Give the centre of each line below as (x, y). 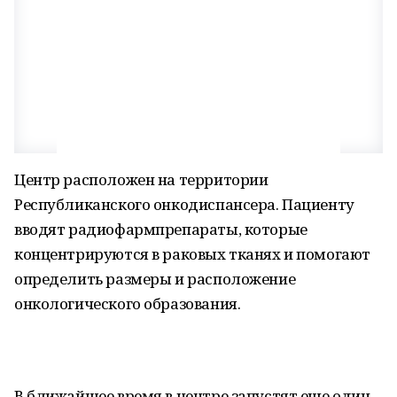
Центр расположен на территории (141, 179)
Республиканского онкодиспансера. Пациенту (184, 204)
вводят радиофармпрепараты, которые (161, 229)
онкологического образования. (128, 304)
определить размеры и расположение (155, 279)
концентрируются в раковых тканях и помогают (192, 254)
